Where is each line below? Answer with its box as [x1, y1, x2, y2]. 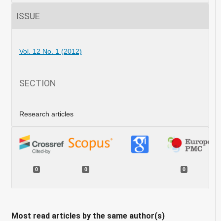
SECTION [19, 77, 56, 88]
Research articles [19, 110, 74, 118]
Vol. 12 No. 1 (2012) [19, 47, 82, 55]
